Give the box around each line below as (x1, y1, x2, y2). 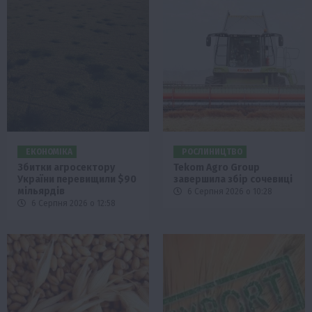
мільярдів (17, 185, 65, 198)
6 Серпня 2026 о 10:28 (185, 187, 272, 197)
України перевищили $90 (17, 173, 136, 186)
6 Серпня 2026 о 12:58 (29, 198, 116, 209)
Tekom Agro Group (173, 162, 260, 174)
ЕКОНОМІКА (26, 147, 72, 157)
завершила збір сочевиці (173, 173, 292, 186)
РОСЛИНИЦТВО (182, 147, 242, 157)
